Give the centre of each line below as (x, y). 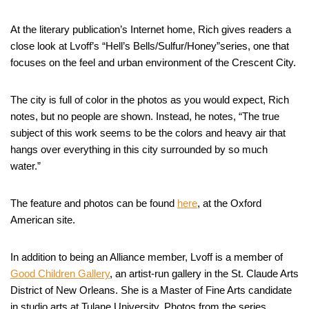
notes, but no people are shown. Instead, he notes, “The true (145, 117)
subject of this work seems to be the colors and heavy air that (148, 133)
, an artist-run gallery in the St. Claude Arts (204, 274)
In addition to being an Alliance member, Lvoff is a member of (147, 257)
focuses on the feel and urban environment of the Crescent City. (153, 63)
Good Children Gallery (60, 274)
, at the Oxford (229, 203)
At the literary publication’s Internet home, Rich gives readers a (151, 30)
